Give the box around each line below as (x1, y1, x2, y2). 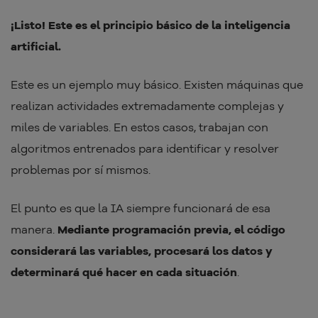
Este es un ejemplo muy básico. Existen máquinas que (11, 77, 303, 92)
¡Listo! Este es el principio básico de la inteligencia (11, 18, 290, 33)
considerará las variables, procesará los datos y (11, 243, 273, 258)
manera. (11, 222, 55, 237)
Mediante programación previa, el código (55, 222, 285, 237)
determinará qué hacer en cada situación (11, 265, 237, 280)
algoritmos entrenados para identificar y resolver (11, 141, 279, 156)
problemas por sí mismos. (11, 163, 150, 177)
